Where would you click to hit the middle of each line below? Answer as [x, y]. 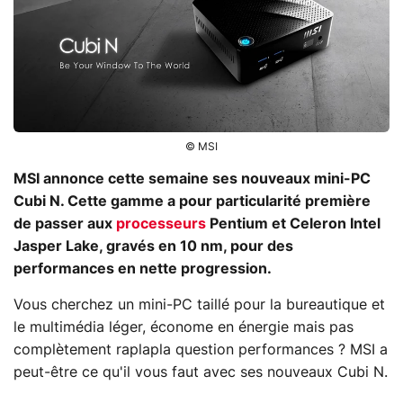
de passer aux [65, 224]
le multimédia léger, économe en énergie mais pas [184, 327]
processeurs [161, 224]
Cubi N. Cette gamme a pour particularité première [192, 201]
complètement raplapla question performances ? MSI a [201, 349]
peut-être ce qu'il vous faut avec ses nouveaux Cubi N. [201, 372]
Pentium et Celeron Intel [293, 224]
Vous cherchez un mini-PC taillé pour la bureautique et [199, 304]
